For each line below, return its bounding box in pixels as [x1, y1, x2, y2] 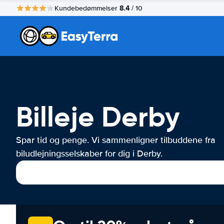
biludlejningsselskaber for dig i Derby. [16, 148, 162, 159]
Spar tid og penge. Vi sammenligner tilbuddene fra [16, 134, 215, 145]
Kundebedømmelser [54, 3, 119, 12]
